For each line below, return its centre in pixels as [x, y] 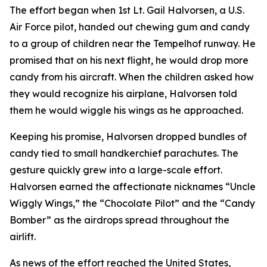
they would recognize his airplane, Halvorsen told [123, 94]
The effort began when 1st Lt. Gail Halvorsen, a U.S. [127, 10]
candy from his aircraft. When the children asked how [132, 77]
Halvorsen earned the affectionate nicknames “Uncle [133, 187]
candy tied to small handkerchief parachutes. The [124, 153]
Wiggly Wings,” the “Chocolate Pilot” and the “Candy [132, 203]
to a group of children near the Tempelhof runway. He [133, 44]
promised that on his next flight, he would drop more [129, 60]
